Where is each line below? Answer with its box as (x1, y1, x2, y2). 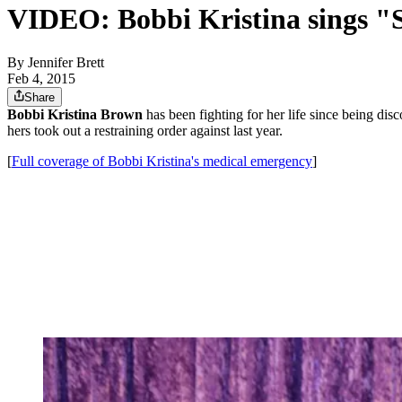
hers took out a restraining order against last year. (7, 123, 283, 139)
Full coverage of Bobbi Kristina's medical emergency (12, 153, 312, 170)
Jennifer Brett (28, 55, 104, 71)
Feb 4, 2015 (7, 71, 75, 87)
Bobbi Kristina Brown (7, 107, 143, 123)
